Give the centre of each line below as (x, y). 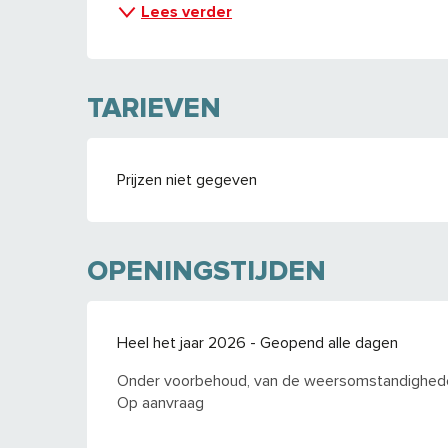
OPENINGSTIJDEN (207, 270)
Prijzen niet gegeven (187, 179)
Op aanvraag (161, 402)
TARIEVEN (154, 107)
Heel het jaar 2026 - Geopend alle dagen (258, 342)
